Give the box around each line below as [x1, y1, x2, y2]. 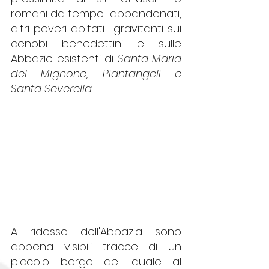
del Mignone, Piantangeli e [11, 65, 181, 81]
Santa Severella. [11, 80, 96, 96]
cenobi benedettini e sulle [11, 35, 181, 51]
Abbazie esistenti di [11, 50, 118, 66]
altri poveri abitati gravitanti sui [11, 20, 181, 36]
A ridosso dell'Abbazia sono [11, 223, 181, 239]
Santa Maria [117, 50, 181, 66]
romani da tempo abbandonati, [11, 5, 181, 21]
